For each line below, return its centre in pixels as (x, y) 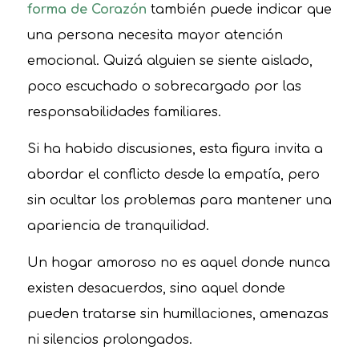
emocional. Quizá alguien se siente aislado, (169, 61)
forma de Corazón (87, 10)
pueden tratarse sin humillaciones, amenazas (177, 314)
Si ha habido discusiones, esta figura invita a (175, 149)
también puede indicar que (239, 10)
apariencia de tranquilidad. (118, 226)
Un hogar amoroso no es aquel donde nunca (178, 262)
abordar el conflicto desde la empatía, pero (173, 174)
